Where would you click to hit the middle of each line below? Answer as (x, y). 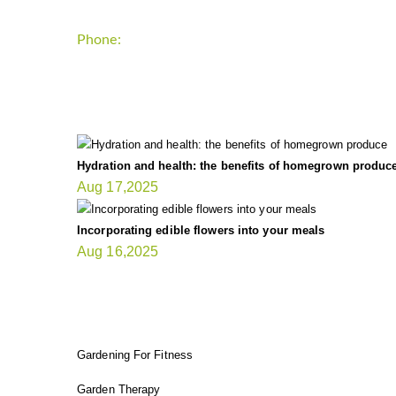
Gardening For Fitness (135, 355)
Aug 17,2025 (118, 187)
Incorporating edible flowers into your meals (201, 231)
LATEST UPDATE (164, 90)
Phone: (99, 40)
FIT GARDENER (158, 302)
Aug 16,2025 (118, 252)
